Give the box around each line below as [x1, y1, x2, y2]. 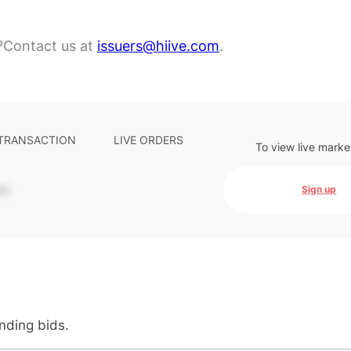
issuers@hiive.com [97, 38, 219, 54]
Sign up [302, 183, 337, 195]
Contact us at [3, 38, 97, 54]
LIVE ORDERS [114, 133, 183, 147]
